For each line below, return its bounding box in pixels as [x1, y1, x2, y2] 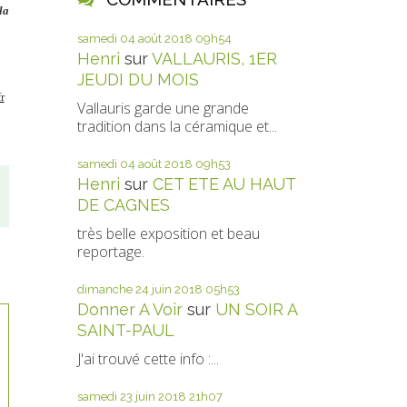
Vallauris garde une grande [76, 98, 249, 118]
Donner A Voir [76, 300, 183, 319]
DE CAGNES [76, 195, 170, 214]
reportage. [76, 242, 144, 262]
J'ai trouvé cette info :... [76, 349, 219, 369]
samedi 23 [76, 390, 133, 403]
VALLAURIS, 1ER [151, 49, 277, 68]
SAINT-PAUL [76, 321, 174, 340]
